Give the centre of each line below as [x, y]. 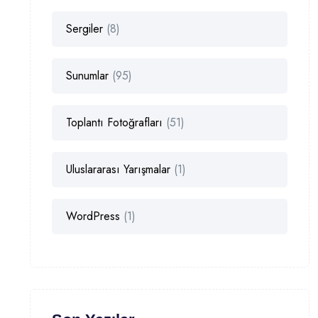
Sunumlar [87, 76]
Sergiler [84, 29]
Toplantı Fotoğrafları [114, 123]
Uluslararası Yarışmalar [118, 170]
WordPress [93, 216]
